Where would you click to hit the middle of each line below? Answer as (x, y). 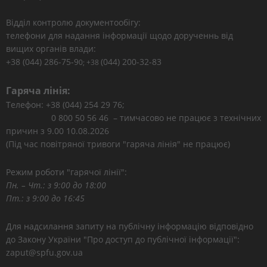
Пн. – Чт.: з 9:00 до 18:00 (56, 185)
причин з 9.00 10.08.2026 (58, 131)
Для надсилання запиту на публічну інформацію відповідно (130, 226)
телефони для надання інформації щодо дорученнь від (119, 35)
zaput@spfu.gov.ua (44, 252)
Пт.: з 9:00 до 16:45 (45, 198)
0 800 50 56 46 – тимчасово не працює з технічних (133, 118)
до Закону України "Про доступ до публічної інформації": (123, 239)
